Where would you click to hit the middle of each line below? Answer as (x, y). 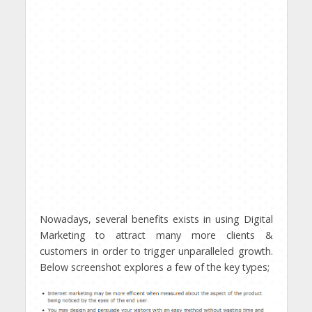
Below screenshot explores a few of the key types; (154, 267)
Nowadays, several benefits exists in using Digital (156, 219)
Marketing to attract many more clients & (156, 235)
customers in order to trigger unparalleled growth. (156, 251)
